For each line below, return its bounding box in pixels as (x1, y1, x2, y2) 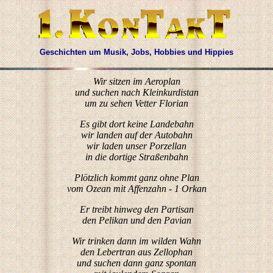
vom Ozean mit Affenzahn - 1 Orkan (66, 183, 207, 194)
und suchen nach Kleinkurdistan (74, 87, 199, 97)
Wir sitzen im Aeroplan (93, 76, 180, 87)
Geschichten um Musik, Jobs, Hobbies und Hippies (40, 48, 233, 57)
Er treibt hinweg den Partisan (79, 204, 194, 214)
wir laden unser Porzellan (87, 141, 186, 151)
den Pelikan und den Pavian (82, 215, 191, 225)
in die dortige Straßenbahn (85, 152, 188, 162)
